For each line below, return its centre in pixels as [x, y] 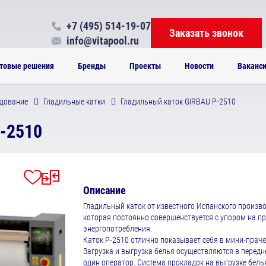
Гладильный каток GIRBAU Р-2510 [178, 102]
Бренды [91, 66]
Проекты [145, 66]
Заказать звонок [206, 33]
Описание [104, 191]
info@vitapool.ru [103, 40]
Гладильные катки [74, 102]
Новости [199, 66]
